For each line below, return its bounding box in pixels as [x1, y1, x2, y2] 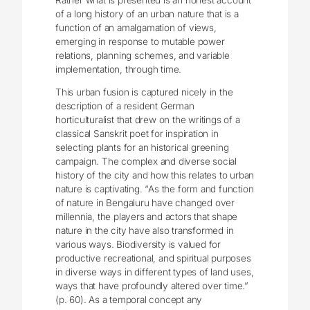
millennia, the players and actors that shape [55, 211, 238, 223]
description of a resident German [55, 100, 194, 112]
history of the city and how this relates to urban [55, 170, 255, 181]
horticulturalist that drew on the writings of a [55, 114, 240, 126]
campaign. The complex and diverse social [55, 156, 237, 167]
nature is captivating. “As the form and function [55, 183, 254, 195]
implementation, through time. [55, 63, 182, 75]
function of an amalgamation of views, [55, 21, 217, 33]
